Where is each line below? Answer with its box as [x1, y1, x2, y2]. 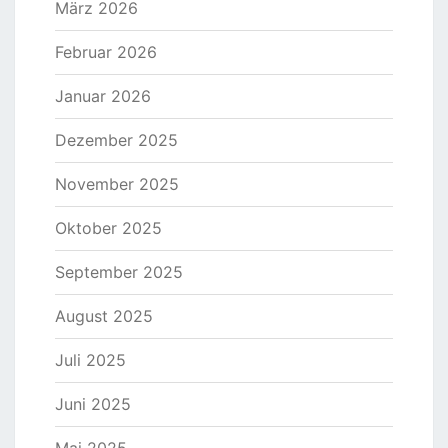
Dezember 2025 [55, 130, 178, 151]
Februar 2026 [55, 42, 157, 63]
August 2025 [55, 306, 153, 327]
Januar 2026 [55, 86, 151, 107]
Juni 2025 [55, 394, 131, 415]
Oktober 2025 [55, 218, 162, 239]
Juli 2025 [55, 350, 126, 371]
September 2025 [55, 262, 183, 283]
